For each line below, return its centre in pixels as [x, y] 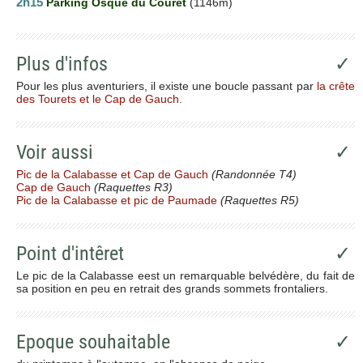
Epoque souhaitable [93, 342]
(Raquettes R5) [258, 200]
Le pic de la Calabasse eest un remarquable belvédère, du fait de [186, 275]
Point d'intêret [70, 253]
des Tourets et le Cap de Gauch [98, 98]
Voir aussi [55, 152]
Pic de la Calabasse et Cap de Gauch [112, 174]
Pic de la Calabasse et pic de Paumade [117, 200]
